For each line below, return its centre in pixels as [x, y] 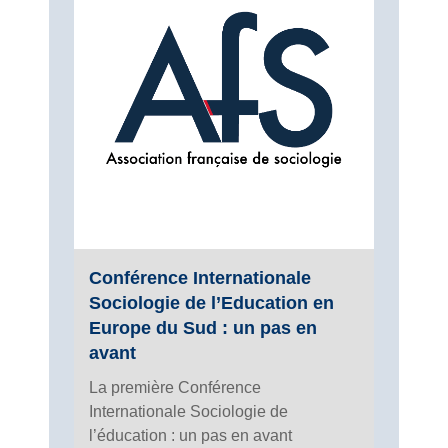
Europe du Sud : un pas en [203, 327]
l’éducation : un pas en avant [190, 435]
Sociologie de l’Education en [211, 302]
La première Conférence [175, 387]
